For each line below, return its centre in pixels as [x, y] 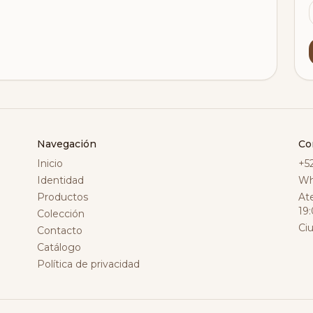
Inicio [50, 163]
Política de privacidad [89, 264]
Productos [63, 197]
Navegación [67, 144]
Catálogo [59, 247]
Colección [61, 214]
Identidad [61, 180]
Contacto [60, 231]
